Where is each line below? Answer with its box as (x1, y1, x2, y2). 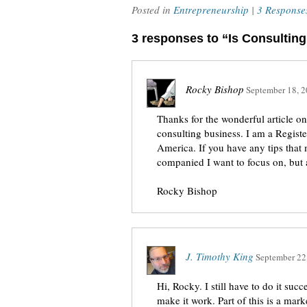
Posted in (132, 3, 173, 16)
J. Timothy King (186, 249, 254, 263)
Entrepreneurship (173, 3, 249, 16)
